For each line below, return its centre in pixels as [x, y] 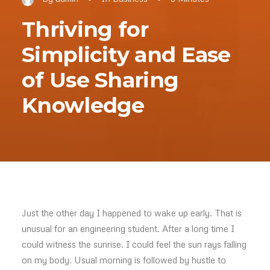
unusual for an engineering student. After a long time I [128, 228]
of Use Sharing [100, 80]
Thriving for [85, 29]
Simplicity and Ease [126, 55]
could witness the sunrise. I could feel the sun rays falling [134, 244]
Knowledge [83, 105]
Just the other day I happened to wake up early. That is [132, 213]
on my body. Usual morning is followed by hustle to [124, 260]
